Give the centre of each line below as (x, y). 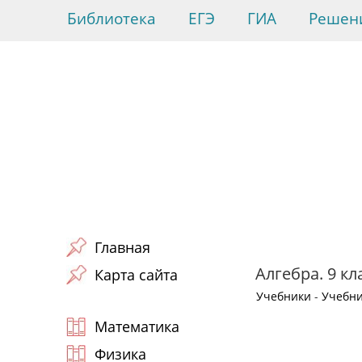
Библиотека (112, 19)
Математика (137, 326)
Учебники (284, 296)
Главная (122, 247)
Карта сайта (136, 275)
